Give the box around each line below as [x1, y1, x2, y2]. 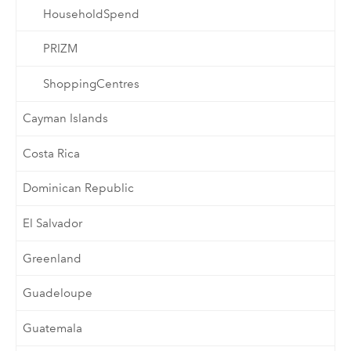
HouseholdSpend [42, 6, 139, 21]
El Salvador [23, 216, 83, 231]
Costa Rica [23, 146, 81, 161]
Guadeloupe [23, 286, 93, 301]
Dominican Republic [23, 181, 135, 196]
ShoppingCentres [42, 76, 139, 91]
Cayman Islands [23, 111, 109, 126]
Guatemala [23, 320, 83, 335]
